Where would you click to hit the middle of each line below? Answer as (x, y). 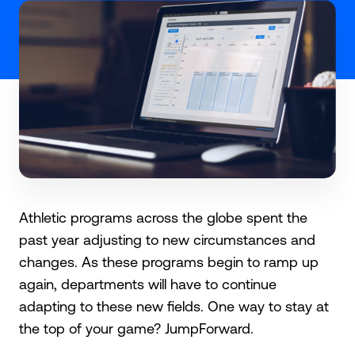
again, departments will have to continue (148, 284)
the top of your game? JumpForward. (136, 328)
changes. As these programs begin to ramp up (169, 261)
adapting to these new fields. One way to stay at (174, 306)
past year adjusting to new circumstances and (167, 239)
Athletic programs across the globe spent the (163, 217)
